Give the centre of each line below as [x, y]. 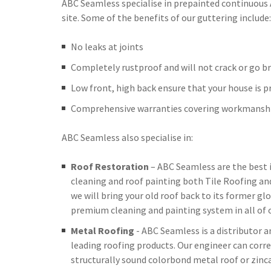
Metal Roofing [103, 230]
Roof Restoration [110, 166]
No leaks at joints [107, 47]
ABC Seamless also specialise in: [127, 137]
